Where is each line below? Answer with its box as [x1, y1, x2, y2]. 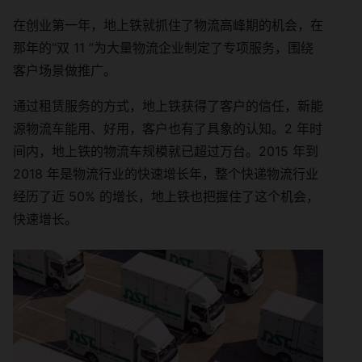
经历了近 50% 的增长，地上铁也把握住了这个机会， [13, 187, 319, 204]
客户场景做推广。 [13, 61, 116, 78]
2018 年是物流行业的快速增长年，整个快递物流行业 [13, 165, 318, 182]
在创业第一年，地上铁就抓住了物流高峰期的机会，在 [13, 16, 323, 33]
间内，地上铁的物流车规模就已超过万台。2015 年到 [13, 142, 318, 159]
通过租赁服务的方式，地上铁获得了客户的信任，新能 [13, 97, 323, 114]
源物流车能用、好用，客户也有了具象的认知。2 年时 [13, 120, 322, 137]
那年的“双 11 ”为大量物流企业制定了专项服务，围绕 [13, 39, 314, 56]
